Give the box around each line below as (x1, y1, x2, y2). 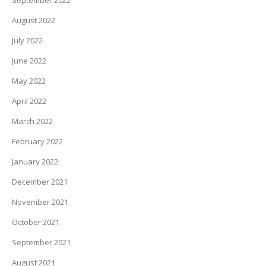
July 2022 (12, 35, 43, 46)
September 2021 (12, 237, 71, 248)
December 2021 (12, 176, 68, 187)
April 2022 (12, 96, 46, 106)
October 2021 (12, 217, 59, 227)
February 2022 (12, 136, 63, 147)
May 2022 (12, 75, 46, 86)
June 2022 (12, 55, 46, 66)
